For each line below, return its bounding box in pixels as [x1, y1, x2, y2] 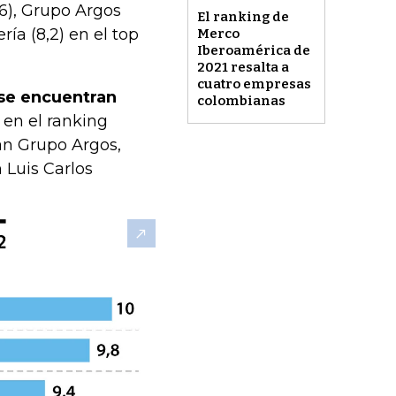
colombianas [196, 93, 286, 110]
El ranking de [196, 9, 289, 26]
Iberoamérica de [196, 42, 310, 59]
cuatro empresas [196, 76, 311, 93]
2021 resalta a [196, 59, 289, 76]
